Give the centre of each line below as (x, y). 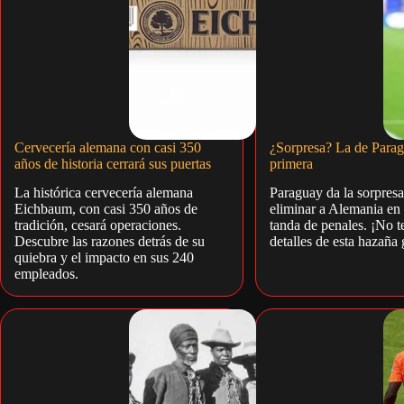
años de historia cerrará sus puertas (113, 163)
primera (291, 163)
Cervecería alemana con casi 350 (108, 147)
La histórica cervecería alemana (104, 193)
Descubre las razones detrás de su (110, 242)
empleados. (46, 274)
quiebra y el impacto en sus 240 (104, 258)
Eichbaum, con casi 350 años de (106, 209)
